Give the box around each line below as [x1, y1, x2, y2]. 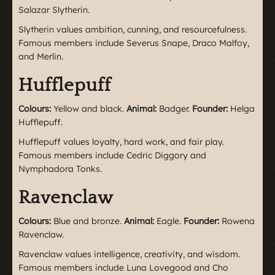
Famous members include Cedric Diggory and [18, 150, 206, 161]
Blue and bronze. [51, 215, 124, 227]
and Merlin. [18, 51, 63, 62]
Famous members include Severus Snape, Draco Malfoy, [18, 37, 249, 48]
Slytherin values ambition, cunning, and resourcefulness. [18, 24, 247, 35]
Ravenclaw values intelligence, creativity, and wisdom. [18, 249, 240, 260]
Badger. [157, 103, 192, 114]
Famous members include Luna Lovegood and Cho [18, 262, 228, 273]
